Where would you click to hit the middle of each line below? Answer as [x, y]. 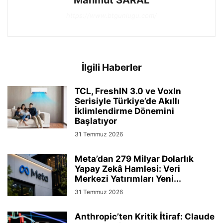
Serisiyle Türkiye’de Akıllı [127, 101]
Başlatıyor [96, 121]
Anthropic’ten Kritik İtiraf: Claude [145, 216]
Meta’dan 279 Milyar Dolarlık [134, 159]
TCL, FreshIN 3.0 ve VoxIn [128, 91]
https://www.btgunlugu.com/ [111, 15]
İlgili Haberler [111, 67]
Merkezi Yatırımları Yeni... [128, 178]
